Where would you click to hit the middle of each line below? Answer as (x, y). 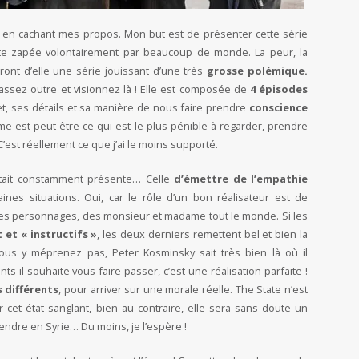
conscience (278, 108)
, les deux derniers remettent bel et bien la (203, 234)
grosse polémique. (258, 71)
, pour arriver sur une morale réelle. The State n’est (184, 290)
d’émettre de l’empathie (241, 179)
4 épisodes (277, 89)
